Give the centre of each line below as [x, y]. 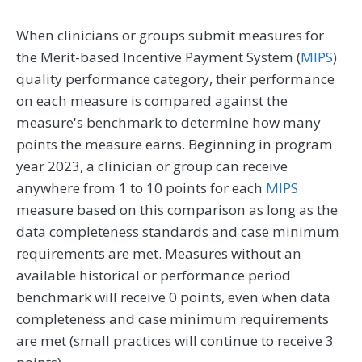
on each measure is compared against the [152, 101]
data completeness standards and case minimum [178, 232]
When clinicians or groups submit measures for [170, 36]
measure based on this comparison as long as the [177, 210]
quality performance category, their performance [175, 79]
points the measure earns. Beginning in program [175, 145]
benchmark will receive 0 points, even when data [173, 297]
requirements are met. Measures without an [159, 254]
